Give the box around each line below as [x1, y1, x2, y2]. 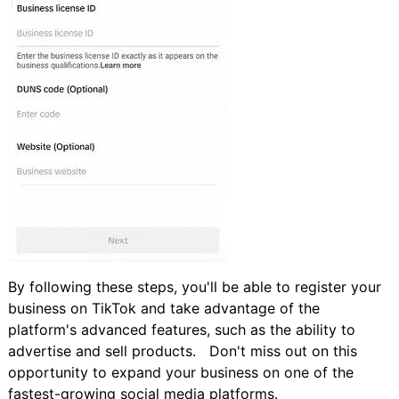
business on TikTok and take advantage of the [7, 298, 320, 317]
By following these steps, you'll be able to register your [7, 277, 381, 296]
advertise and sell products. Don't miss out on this [7, 341, 357, 360]
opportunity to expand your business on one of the [7, 362, 354, 381]
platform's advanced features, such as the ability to [7, 320, 355, 338]
